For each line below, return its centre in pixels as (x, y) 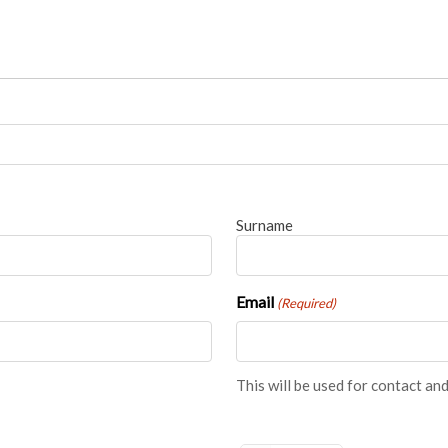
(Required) (306, 302)
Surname (264, 224)
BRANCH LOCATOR (121, 29)
